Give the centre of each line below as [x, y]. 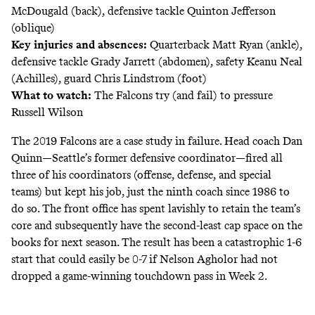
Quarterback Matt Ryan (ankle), [225, 45]
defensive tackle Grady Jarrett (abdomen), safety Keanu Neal [157, 62]
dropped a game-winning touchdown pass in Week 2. [139, 276]
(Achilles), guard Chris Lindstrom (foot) [109, 79]
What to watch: [51, 96]
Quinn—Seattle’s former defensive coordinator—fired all [147, 157]
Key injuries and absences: [79, 45]
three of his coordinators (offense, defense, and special [141, 174]
